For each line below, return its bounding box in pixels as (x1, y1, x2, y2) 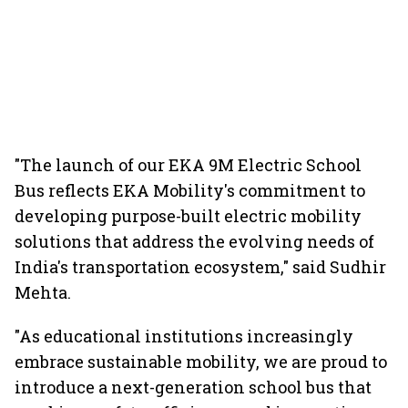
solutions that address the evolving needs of (15, 230, 374, 252)
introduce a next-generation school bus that (15, 376, 372, 398)
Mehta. (15, 281, 71, 303)
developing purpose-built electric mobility (15, 205, 362, 227)
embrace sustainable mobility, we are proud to (15, 351, 387, 372)
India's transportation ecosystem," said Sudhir (15, 256, 386, 278)
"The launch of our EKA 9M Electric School (15, 154, 362, 176)
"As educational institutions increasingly (15, 325, 353, 347)
